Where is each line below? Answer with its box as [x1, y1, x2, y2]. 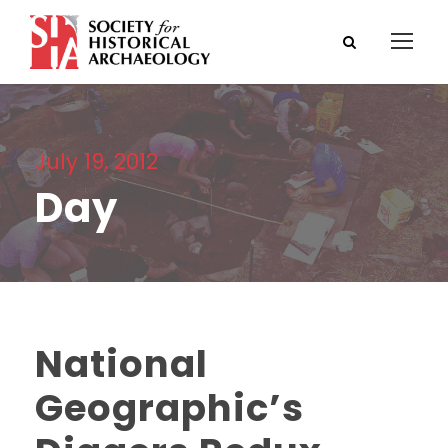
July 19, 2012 [35, 146, 158, 176]
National [35, 337, 208, 390]
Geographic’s [35, 381, 304, 434]
